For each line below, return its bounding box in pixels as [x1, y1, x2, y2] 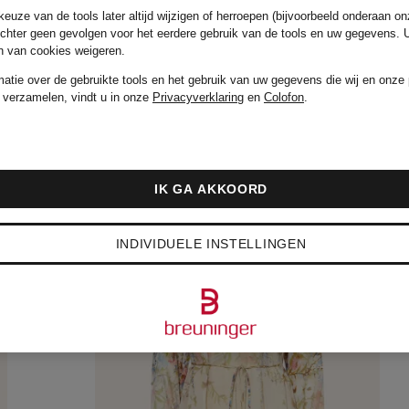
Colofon [264, 90, 304, 104]
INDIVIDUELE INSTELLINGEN [115, 236, 307, 251]
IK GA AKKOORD [153, 182, 268, 196]
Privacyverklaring [152, 90, 244, 104]
